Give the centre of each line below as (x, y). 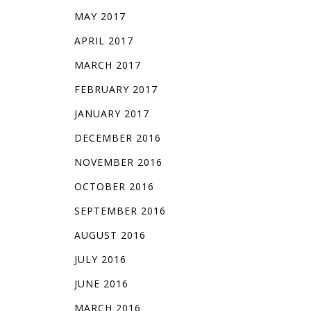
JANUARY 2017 (111, 114)
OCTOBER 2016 (114, 187)
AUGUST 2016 (110, 235)
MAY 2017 (100, 17)
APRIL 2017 (103, 41)
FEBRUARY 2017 (116, 90)
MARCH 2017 (107, 65)
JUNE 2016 (101, 284)
